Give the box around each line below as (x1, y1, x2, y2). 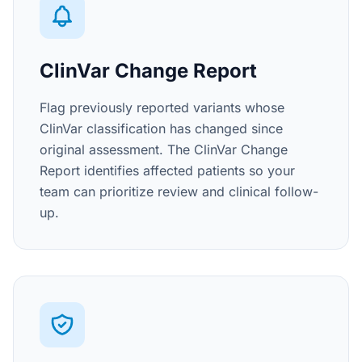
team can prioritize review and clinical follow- (40, 183, 318, 200)
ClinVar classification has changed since (40, 120, 283, 137)
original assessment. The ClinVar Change (40, 141, 288, 158)
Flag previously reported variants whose (40, 99, 284, 116)
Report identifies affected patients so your (40, 162, 295, 179)
